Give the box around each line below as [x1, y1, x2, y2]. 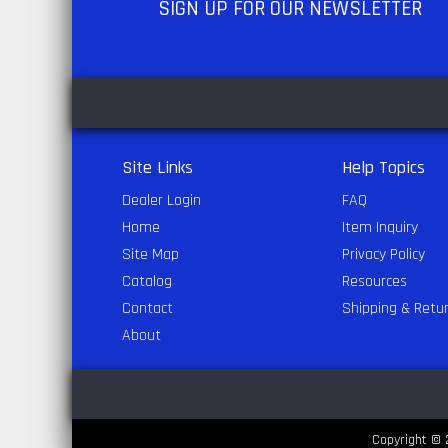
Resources [342, 271, 407, 292]
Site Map [122, 244, 179, 265]
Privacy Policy [342, 244, 425, 265]
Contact [122, 298, 173, 319]
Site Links [122, 156, 193, 179]
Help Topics [342, 156, 425, 179]
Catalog [122, 271, 172, 292]
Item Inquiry [342, 217, 418, 238]
